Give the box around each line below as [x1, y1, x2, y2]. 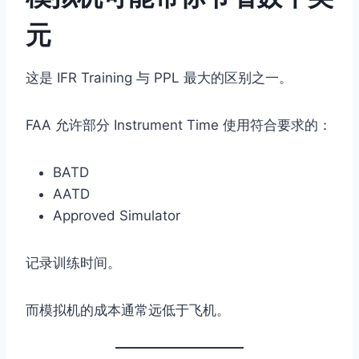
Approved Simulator [53, 208, 180, 224]
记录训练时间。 [26, 255, 121, 272]
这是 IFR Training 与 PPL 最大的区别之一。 [26, 70, 292, 87]
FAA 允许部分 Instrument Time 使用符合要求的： [26, 117, 332, 134]
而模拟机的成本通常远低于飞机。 [26, 302, 230, 319]
